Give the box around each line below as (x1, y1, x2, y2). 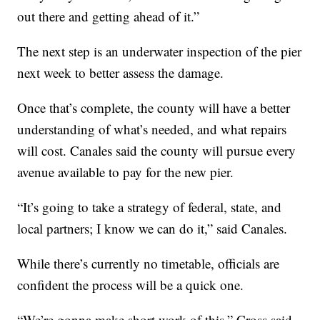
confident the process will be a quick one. (17, 276, 244, 294)
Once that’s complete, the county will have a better (17, 99, 291, 117)
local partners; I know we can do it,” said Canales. (17, 219, 288, 238)
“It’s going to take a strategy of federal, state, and (17, 198, 282, 216)
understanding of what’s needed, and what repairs (17, 120, 287, 139)
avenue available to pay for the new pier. (17, 163, 234, 181)
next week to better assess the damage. (17, 64, 224, 82)
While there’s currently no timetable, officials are (17, 254, 280, 273)
